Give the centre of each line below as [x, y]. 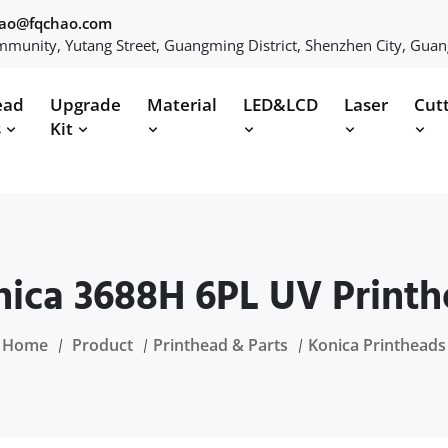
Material [182, 104]
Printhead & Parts [220, 345]
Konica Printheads [377, 345]
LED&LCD [280, 104]
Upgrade [85, 104]
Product [102, 345]
